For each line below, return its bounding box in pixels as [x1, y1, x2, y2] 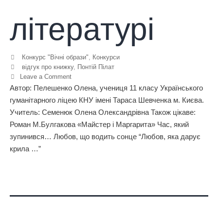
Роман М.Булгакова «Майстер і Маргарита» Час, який [10, 120, 189, 129]
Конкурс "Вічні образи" [21, 54, 89, 61]
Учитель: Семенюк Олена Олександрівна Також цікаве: [10, 108, 196, 117]
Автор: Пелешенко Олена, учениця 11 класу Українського [10, 84, 203, 92]
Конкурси [92, 54, 120, 61]
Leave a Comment [19, 73, 72, 81]
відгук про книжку [21, 63, 73, 71]
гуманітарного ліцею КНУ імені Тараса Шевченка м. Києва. [10, 96, 204, 105]
